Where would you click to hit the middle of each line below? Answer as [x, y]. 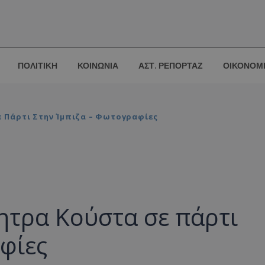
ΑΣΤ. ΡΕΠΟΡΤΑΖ [171, 66]
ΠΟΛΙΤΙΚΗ [38, 66]
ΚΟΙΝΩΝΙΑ [98, 66]
